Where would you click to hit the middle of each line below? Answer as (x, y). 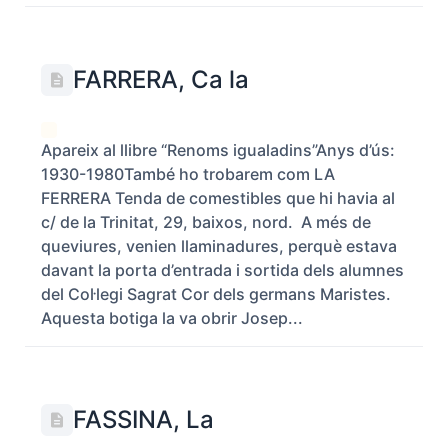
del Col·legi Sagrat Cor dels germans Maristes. (218, 294)
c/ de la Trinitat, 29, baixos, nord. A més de (206, 222)
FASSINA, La (143, 419)
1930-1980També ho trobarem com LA (188, 174)
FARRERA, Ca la (161, 79)
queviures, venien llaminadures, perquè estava (219, 246)
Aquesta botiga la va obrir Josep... (172, 318)
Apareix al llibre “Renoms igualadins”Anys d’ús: (218, 150)
